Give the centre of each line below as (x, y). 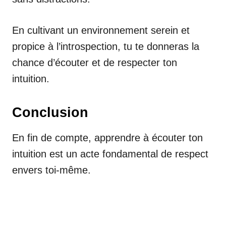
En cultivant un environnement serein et (101, 30)
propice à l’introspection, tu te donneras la (106, 46)
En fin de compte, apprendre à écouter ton (107, 137)
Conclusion (50, 112)
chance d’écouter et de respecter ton (95, 62)
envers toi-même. (51, 170)
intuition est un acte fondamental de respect (110, 154)
